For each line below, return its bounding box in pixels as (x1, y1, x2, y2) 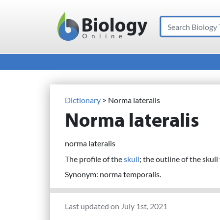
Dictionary (65, 95, 101, 105)
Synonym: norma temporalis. (65, 169, 161, 179)
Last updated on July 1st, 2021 (65, 201, 167, 211)
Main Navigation (7, 27, 124, 43)
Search (161, 18, 183, 27)
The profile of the (65, 154, 124, 164)
